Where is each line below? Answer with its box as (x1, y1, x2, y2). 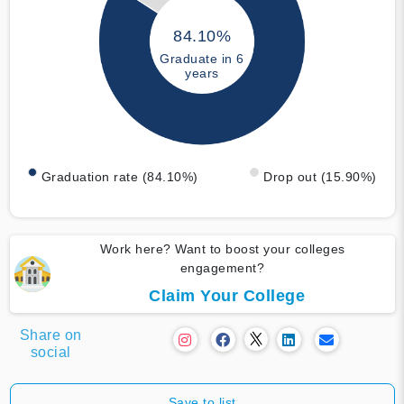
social (30, 344, 71, 360)
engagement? (179, 260, 265, 275)
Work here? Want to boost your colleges (99, 241, 345, 256)
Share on (19, 326, 82, 343)
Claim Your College (149, 286, 305, 305)
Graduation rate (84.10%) (41, 169, 198, 184)
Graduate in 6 (160, 51, 244, 67)
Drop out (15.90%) (263, 169, 377, 184)
